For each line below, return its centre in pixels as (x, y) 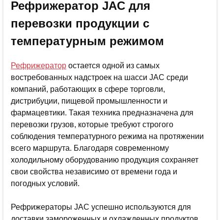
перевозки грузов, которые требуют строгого (92, 124)
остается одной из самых (113, 65)
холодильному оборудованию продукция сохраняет (105, 160)
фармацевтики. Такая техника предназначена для (102, 112)
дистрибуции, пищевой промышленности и (89, 101)
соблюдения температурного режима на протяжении (107, 136)
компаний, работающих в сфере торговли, (88, 89)
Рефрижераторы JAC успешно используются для (101, 207)
